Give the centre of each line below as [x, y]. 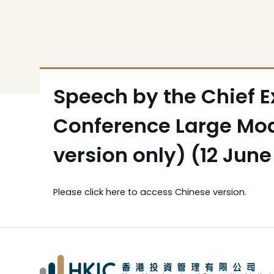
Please [68, 192]
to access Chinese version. [186, 192]
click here [105, 192]
